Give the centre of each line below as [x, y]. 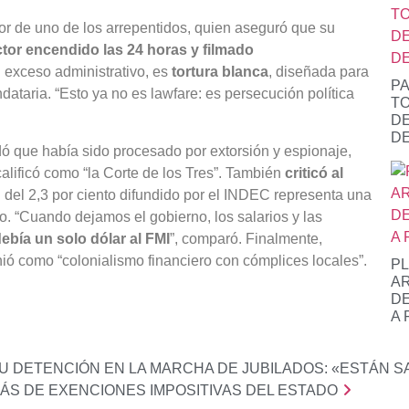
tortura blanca [220, 72]
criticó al [314, 173]
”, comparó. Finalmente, [246, 238]
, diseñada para [319, 72]
